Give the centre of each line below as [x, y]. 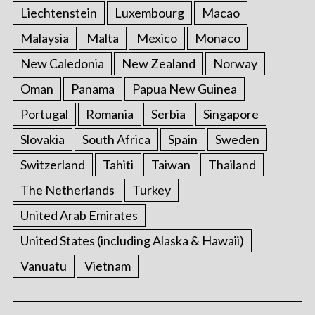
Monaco [217, 38]
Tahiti [118, 165]
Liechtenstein [58, 13]
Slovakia [42, 140]
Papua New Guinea [184, 89]
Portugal [44, 114]
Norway [235, 64]
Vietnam [107, 266]
